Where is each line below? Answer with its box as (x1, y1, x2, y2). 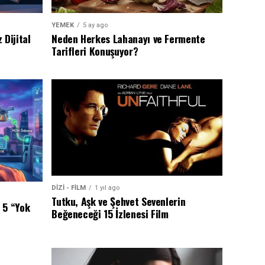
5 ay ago (83, 21, 108, 30)
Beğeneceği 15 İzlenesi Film (51, 205, 169, 221)
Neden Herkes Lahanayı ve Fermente (51, 31, 205, 47)
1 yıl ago (95, 183, 120, 192)
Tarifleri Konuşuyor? (51, 43, 138, 59)
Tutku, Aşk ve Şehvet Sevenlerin (51, 193, 186, 209)
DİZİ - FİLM (51, 183, 86, 192)
